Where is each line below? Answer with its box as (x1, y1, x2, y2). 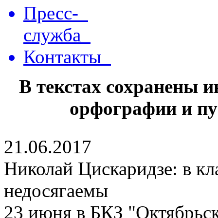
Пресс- (23, 2, 88, 23)
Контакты (23, 46, 111, 67)
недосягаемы (4, 180, 108, 201)
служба (23, 24, 91, 45)
